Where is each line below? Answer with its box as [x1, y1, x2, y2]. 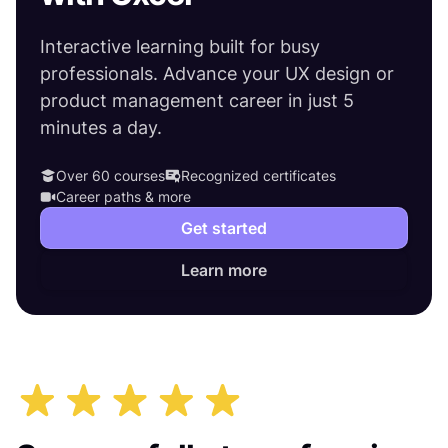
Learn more [181, 259, 267, 280]
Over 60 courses [56, 167, 165, 184]
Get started [181, 217, 267, 238]
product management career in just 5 [40, 90, 354, 111]
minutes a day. [40, 117, 162, 138]
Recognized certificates [181, 167, 336, 184]
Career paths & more [56, 188, 191, 205]
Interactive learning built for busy [40, 36, 320, 57]
